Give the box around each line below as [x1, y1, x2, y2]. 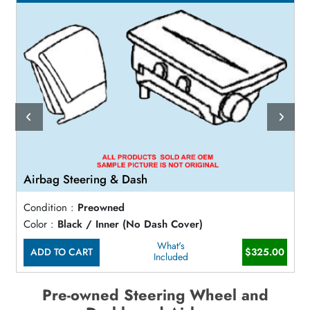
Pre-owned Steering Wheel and [42, 284, 268, 306]
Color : [23, 216, 54, 232]
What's [156, 238, 185, 253]
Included [153, 249, 188, 264]
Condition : [23, 200, 74, 215]
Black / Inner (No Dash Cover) [57, 216, 203, 232]
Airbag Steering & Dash [23, 171, 147, 188]
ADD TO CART [30, 245, 93, 259]
